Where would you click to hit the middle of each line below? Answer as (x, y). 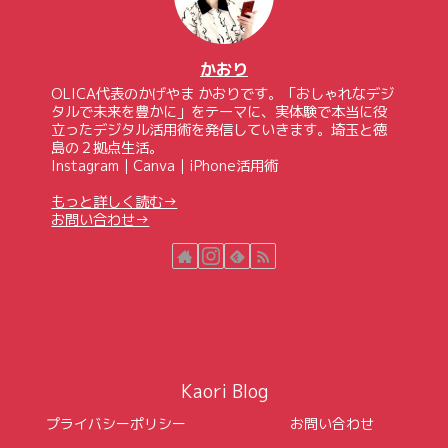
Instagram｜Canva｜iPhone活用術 (165, 165)
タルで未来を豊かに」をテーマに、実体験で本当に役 (219, 111)
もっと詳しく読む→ (114, 201)
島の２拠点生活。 (107, 147)
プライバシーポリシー (116, 424)
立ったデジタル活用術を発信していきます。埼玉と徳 (219, 129)
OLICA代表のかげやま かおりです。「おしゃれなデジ (223, 93)
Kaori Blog (224, 392)
